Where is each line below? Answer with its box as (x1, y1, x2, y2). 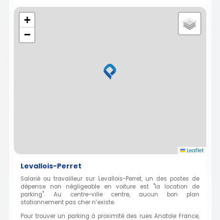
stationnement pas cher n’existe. (21, 198, 115, 207)
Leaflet (185, 147, 204, 155)
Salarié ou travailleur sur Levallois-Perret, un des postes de (21, 175, 199, 183)
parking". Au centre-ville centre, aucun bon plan (21, 191, 199, 199)
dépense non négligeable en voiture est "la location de (21, 183, 199, 191)
